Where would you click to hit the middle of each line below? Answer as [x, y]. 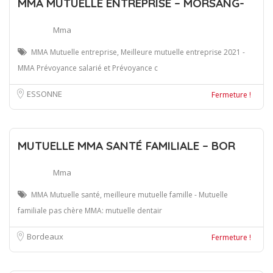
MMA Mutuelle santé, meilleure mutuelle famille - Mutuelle [129, 194]
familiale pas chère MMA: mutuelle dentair [90, 210]
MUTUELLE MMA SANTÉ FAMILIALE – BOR [126, 145]
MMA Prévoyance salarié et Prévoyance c [88, 68]
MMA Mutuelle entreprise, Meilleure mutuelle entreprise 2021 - [138, 52]
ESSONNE [44, 94]
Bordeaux [45, 236]
